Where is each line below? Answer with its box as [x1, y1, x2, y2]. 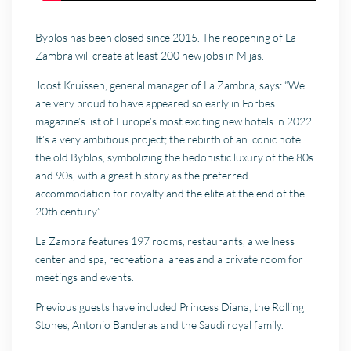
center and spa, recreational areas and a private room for [35, 252, 304, 266]
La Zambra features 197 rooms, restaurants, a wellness [35, 234, 295, 248]
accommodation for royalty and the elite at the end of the [35, 186, 306, 201]
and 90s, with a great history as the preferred [35, 168, 249, 183]
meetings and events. [35, 270, 135, 284]
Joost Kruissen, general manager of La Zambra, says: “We [35, 78, 306, 92]
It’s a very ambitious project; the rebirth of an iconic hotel [35, 132, 304, 147]
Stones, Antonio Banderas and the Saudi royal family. [35, 318, 284, 332]
